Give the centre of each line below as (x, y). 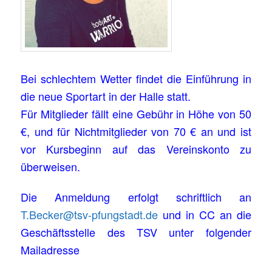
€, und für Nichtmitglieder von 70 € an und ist (136, 131)
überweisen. (51, 166)
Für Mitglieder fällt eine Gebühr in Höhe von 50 (136, 113)
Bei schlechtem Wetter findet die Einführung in (136, 78)
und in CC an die (205, 214)
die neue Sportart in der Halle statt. (106, 96)
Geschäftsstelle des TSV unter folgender (136, 232)
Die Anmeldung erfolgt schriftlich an (136, 196)
